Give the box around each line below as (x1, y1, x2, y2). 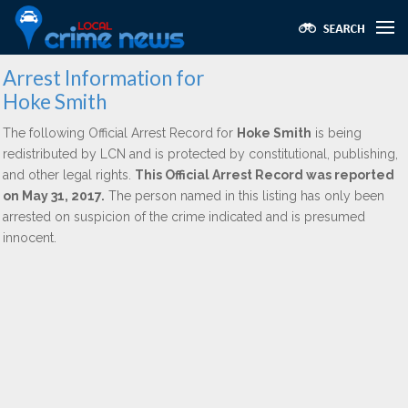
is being (311, 126, 362, 140)
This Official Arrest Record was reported (135, 168, 394, 182)
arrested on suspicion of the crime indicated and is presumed (3, 209, 365, 224)
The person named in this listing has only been (105, 189, 384, 203)
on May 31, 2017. (3, 189, 105, 203)
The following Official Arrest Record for (3, 126, 237, 140)
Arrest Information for (3, 66, 204, 90)
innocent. (3, 230, 56, 245)
